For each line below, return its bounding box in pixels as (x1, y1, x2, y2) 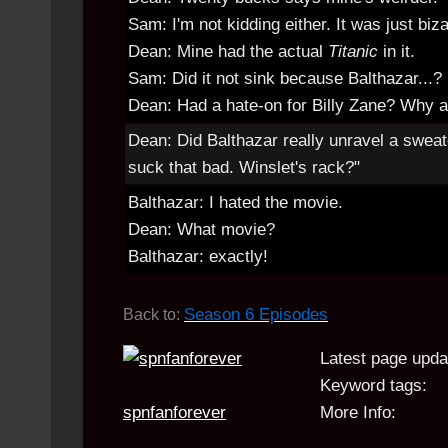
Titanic (328, 42, 378, 61)
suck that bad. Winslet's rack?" (128, 158, 360, 177)
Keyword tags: (320, 375, 427, 395)
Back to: (123, 305, 184, 323)
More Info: (320, 402, 401, 422)
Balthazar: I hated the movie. (128, 193, 343, 212)
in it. (378, 42, 415, 61)
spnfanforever (123, 402, 226, 422)
